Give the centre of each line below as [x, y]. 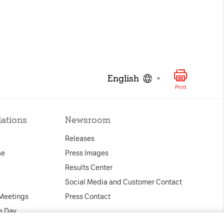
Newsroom [88, 120]
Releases [80, 139]
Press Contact [88, 197]
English [123, 78]
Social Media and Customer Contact [123, 182]
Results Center [89, 168]
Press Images [87, 153]
